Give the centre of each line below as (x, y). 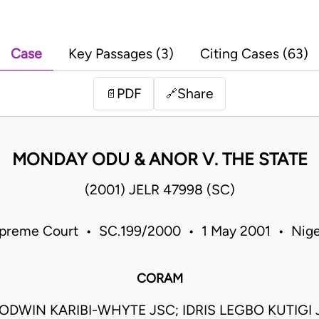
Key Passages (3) (121, 54)
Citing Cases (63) (254, 54)
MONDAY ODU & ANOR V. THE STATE (159, 159)
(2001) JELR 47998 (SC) (159, 190)
